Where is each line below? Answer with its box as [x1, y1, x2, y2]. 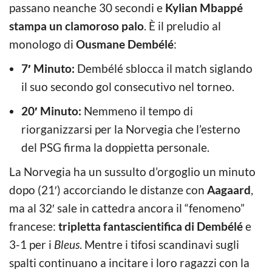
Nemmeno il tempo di [81, 103, 193, 118]
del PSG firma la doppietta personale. [21, 140, 209, 154]
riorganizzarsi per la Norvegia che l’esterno [21, 121, 240, 136]
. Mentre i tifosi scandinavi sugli [80, 237, 239, 251]
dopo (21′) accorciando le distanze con [9, 182, 207, 197]
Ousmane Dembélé [76, 36, 174, 51]
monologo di [9, 36, 76, 51]
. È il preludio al [144, 18, 221, 33]
